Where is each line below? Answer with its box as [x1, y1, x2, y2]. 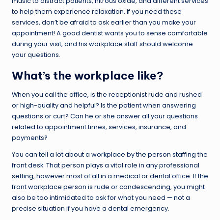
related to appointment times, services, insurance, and [12, 123, 186, 132]
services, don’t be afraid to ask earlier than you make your [12, 18, 196, 27]
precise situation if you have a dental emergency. [12, 204, 169, 213]
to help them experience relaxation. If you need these [12, 7, 182, 16]
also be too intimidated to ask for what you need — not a [12, 193, 190, 202]
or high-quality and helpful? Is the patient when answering [12, 101, 196, 110]
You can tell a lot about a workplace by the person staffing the [12, 150, 208, 159]
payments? [12, 134, 48, 142]
